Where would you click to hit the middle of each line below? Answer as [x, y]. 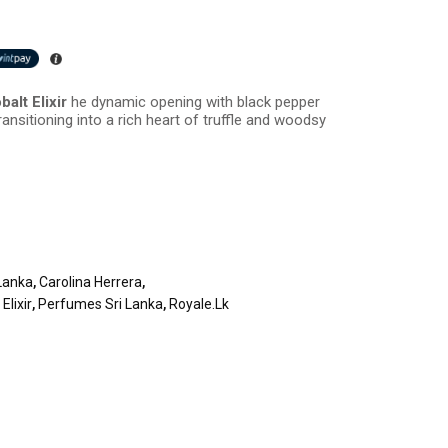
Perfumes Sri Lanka [101, 304]
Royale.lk [199, 304]
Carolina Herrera [91, 282]
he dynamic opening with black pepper [196, 102]
